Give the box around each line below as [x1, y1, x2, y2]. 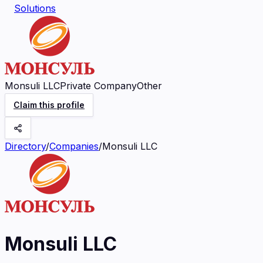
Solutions [14, 2, 56, 14]
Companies [49, 140, 99, 152]
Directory [5, 140, 46, 152]
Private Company [60, 80, 137, 92]
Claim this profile [14, 100, 85, 110]
